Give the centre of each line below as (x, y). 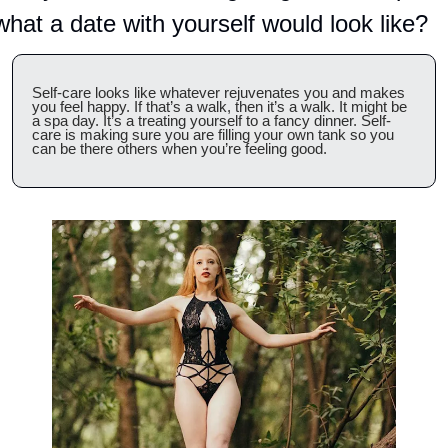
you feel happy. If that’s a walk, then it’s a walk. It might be (219, 107)
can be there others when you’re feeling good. (179, 149)
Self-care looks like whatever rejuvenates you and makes (218, 93)
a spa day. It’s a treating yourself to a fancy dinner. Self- (211, 121)
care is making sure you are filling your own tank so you (213, 135)
